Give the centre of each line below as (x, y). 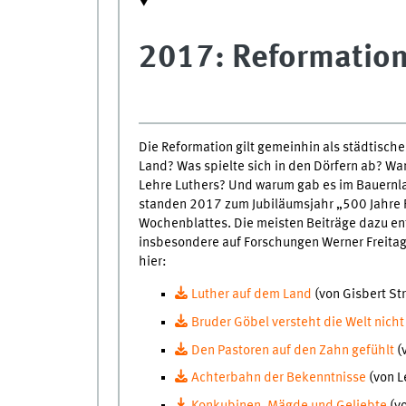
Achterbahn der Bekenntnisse (278, 378)
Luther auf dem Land (251, 295)
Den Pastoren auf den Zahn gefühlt (292, 350)
